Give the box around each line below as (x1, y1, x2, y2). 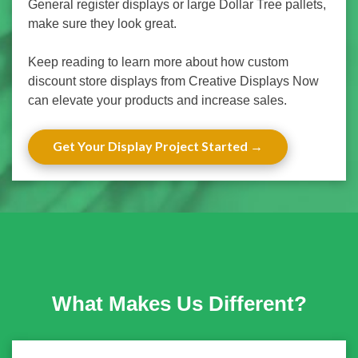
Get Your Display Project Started (53, 138, 248, 154)
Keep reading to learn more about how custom (28, 55, 288, 70)
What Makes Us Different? (51, 292, 307, 316)
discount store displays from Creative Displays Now (28, 74, 319, 89)
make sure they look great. (28, 17, 177, 31)
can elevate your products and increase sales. (28, 93, 287, 108)
